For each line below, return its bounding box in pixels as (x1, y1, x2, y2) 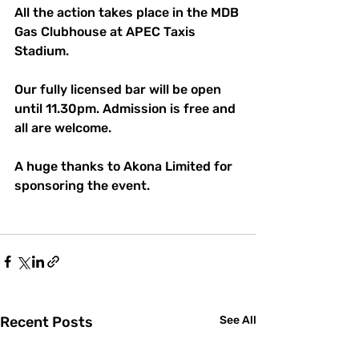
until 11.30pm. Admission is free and (14, 101, 239, 117)
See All (220, 313, 256, 328)
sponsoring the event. (14, 178, 150, 194)
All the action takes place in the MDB (14, 5, 242, 21)
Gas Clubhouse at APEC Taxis (14, 24, 199, 40)
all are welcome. (14, 120, 111, 136)
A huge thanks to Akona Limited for (14, 159, 236, 175)
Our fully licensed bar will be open (14, 82, 224, 98)
